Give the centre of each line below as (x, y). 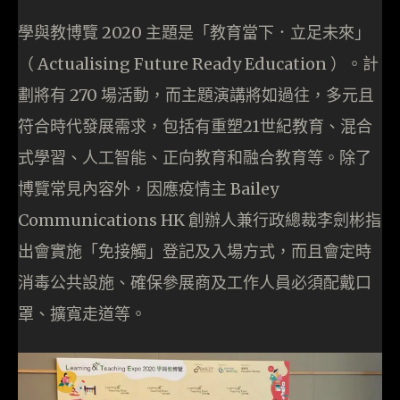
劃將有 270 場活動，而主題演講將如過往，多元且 (196, 96)
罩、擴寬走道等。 (82, 314)
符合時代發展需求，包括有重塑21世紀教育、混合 (195, 127)
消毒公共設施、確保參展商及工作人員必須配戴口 (195, 283)
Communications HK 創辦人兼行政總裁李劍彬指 (200, 221)
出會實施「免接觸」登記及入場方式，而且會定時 (195, 252)
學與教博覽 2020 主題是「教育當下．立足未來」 (194, 33)
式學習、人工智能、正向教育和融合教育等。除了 (195, 158)
